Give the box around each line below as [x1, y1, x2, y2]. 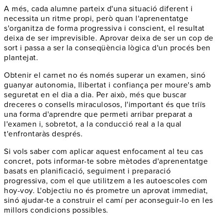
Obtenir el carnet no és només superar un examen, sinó [4, 70, 206, 80]
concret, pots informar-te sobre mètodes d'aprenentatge [4, 156, 208, 166]
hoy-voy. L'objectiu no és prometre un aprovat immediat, [4, 185, 208, 196]
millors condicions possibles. [4, 205, 109, 215]
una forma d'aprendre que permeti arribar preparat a [4, 109, 193, 119]
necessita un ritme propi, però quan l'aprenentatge [4, 13, 188, 23]
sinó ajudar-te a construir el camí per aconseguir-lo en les [4, 195, 213, 205]
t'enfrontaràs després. [4, 129, 83, 139]
